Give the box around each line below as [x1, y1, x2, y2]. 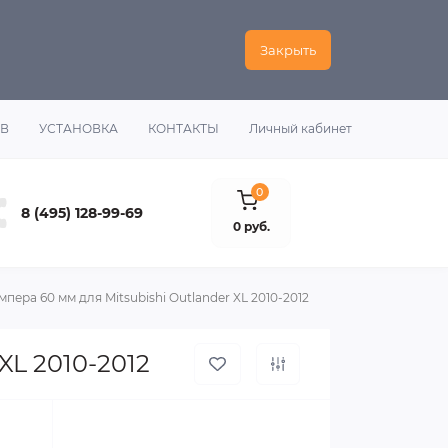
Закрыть [260, 42, 316, 58]
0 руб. [232, 218, 270, 234]
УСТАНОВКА [39, 121, 118, 136]
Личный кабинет [249, 121, 352, 136]
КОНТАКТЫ [148, 121, 219, 136]
